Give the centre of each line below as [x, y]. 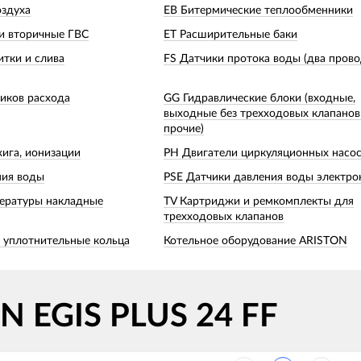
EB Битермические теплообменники [258, 10]
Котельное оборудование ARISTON [255, 241]
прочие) [184, 129]
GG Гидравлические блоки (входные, [259, 98]
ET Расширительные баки [230, 34]
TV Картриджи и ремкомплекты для [259, 201]
